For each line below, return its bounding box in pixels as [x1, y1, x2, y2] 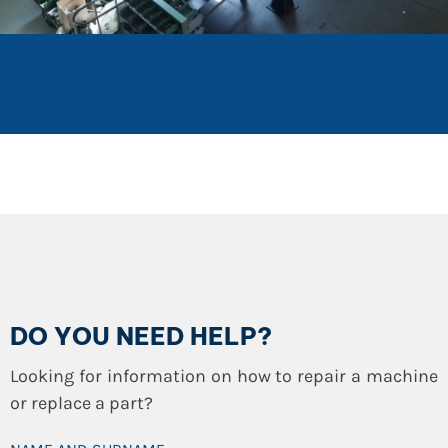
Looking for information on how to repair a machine [10, 364, 438, 387]
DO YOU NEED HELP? [10, 320, 272, 351]
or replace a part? [10, 391, 153, 414]
